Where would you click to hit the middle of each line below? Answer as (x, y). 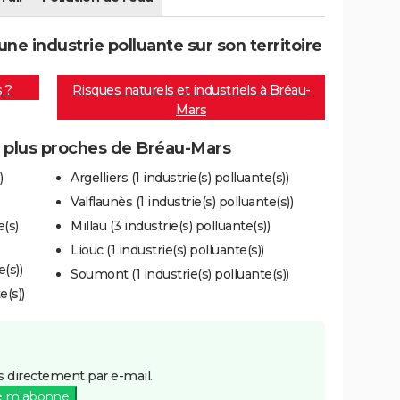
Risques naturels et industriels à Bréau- (191, 91)
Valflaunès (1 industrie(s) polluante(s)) (182, 201)
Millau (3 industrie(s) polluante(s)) (170, 225)
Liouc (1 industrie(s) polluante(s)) (167, 250)
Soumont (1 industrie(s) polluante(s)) (180, 274)
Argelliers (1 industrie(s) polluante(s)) (179, 177)
